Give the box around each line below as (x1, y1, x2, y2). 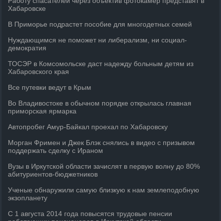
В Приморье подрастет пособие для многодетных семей (8, 20, 192, 28)
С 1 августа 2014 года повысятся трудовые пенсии (8, 210, 173, 218)
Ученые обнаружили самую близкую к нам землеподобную (8, 186, 200, 194)
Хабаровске (8, 4, 46, 12)
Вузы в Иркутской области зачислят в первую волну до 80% (8, 162, 200, 170)
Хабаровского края (8, 68, 70, 75)
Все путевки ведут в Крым (8, 83, 92, 91)
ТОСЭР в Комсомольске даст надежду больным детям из (8, 60, 194, 68)
